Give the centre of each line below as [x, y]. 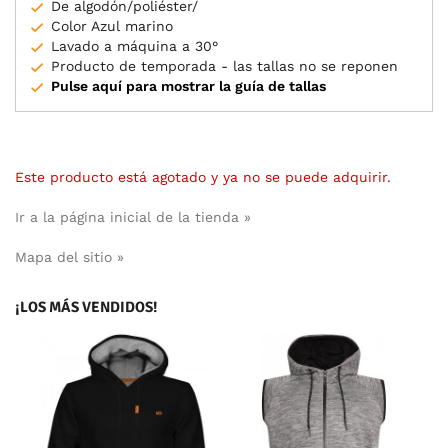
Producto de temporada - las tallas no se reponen [224, 65]
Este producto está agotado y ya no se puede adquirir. [203, 176]
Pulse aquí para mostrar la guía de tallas [188, 85]
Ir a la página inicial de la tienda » [133, 216]
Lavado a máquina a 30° [134, 45]
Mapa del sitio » [69, 256]
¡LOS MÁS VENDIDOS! [86, 306]
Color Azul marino [112, 25]
